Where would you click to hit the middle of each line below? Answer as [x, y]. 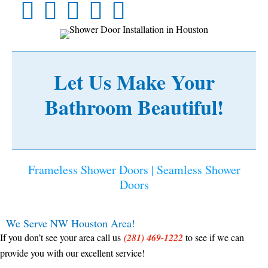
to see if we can [215, 237]
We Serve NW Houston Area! [71, 223]
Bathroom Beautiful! [134, 107]
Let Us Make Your [134, 82]
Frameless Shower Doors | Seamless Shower [134, 170]
